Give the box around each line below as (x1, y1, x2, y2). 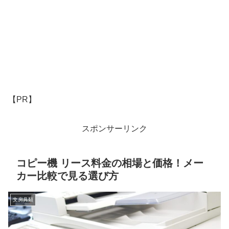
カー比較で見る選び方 (16, 170, 119, 181)
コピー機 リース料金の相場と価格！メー (16, 157, 203, 169)
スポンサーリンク (82, 124, 147, 133)
